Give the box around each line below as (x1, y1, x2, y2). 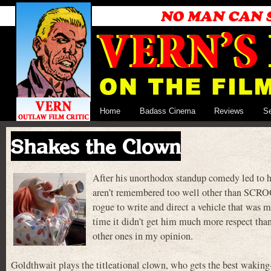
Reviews (214, 106, 244, 116)
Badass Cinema (139, 106, 195, 116)
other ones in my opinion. (93, 229, 193, 243)
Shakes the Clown (11, 134, 181, 158)
